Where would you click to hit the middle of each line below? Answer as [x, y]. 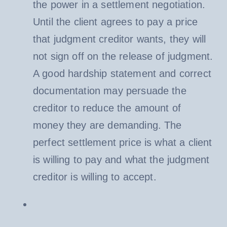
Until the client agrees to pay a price [115, 22]
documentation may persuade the [109, 90]
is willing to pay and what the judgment [121, 159]
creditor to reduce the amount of [107, 108]
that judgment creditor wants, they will [119, 39]
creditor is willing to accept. [94, 177]
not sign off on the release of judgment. [123, 56]
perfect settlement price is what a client [122, 142]
